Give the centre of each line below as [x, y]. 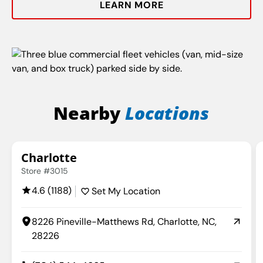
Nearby [90, 113]
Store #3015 [45, 171]
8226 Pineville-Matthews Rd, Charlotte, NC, [124, 221]
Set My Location [126, 191]
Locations [167, 113]
